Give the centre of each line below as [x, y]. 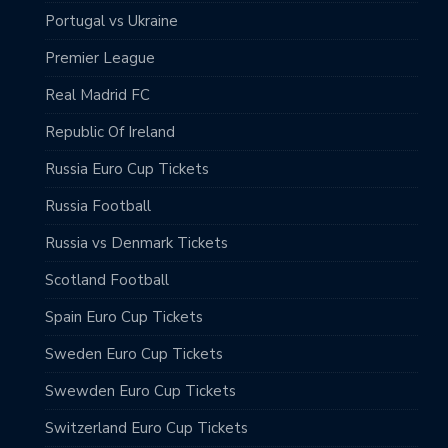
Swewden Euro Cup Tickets [140, 390]
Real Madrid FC [97, 94]
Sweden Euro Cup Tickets [134, 353]
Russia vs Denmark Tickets [136, 242]
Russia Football [98, 205]
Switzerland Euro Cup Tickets [146, 427]
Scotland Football [107, 279]
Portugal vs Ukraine [111, 20]
